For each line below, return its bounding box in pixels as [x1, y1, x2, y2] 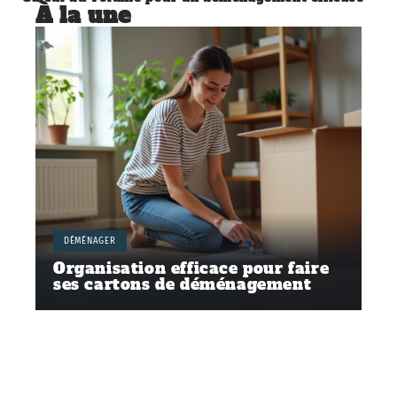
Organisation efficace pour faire [53, 258, 330, 280]
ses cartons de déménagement [53, 274, 312, 296]
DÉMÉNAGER [64, 235, 116, 247]
